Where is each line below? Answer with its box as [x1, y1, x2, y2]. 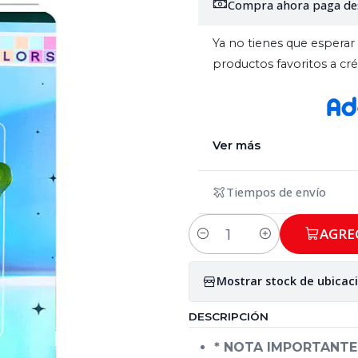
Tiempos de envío [226, 184, 326, 201]
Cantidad [189, 236, 239, 251]
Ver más [213, 137, 261, 153]
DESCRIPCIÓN [189, 309, 268, 323]
